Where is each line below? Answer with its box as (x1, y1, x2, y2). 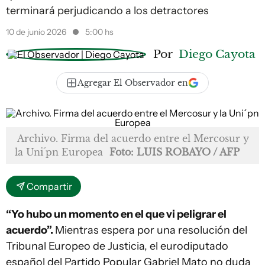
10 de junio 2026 (6, 27, 68, 37)
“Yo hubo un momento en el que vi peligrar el (6, 208, 227, 221)
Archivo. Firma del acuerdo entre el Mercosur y (17, 132, 249, 144)
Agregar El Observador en (77, 77, 188, 88)
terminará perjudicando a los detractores (6, 4, 209, 17)
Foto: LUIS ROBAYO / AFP (109, 146, 240, 158)
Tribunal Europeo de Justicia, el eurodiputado (6, 240, 228, 253)
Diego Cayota (179, 47, 256, 61)
